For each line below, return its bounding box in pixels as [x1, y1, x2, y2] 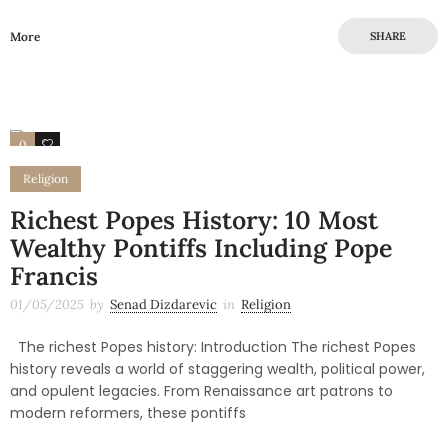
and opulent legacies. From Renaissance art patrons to [10, 380, 393, 401]
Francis [10, 259, 98, 292]
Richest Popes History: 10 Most [10, 203, 378, 236]
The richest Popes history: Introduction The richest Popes [10, 336, 416, 357]
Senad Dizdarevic [110, 295, 217, 313]
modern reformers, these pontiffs [10, 402, 246, 423]
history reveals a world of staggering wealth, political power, [10, 358, 425, 379]
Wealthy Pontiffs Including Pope [10, 231, 392, 264]
